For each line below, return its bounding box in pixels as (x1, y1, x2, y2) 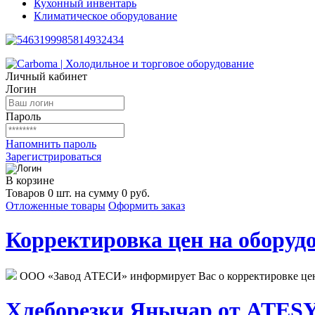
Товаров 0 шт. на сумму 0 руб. (6, 187, 150, 199)
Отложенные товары (6, 200, 105, 212)
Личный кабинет (6, 70, 87, 82)
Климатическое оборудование (34, 10, 177, 22)
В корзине (6, 174, 54, 186)
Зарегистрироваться (6, 150, 101, 162)
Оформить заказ (108, 200, 185, 212)
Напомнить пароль (6, 138, 96, 150)
